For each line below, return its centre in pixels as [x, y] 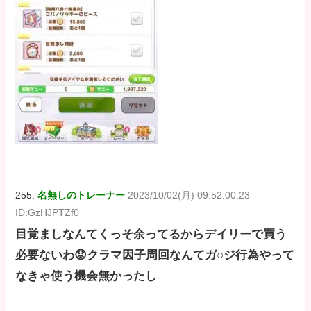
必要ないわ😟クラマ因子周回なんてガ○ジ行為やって [155, 255]
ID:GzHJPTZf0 [48, 213]
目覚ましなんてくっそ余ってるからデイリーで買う [151, 235]
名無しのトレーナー [82, 195]
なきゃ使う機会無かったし [86, 276]
